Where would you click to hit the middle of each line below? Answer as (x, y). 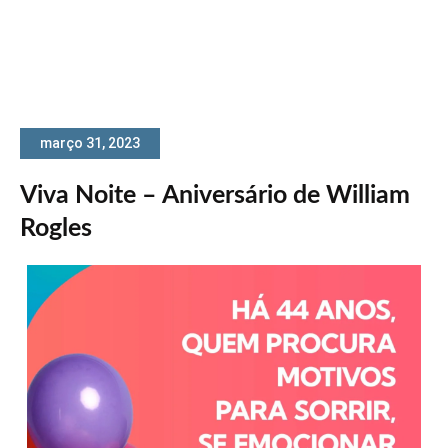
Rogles (56, 228)
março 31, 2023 (90, 142)
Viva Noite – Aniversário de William (215, 195)
